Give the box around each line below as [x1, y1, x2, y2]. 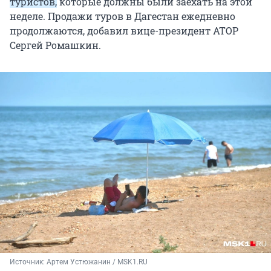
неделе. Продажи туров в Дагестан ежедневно [10, 10, 235, 23]
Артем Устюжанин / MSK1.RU [47, 258, 148, 267]
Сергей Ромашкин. [10, 39, 101, 52]
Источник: [10, 258, 47, 267]
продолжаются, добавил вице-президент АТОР [10, 24, 238, 38]
